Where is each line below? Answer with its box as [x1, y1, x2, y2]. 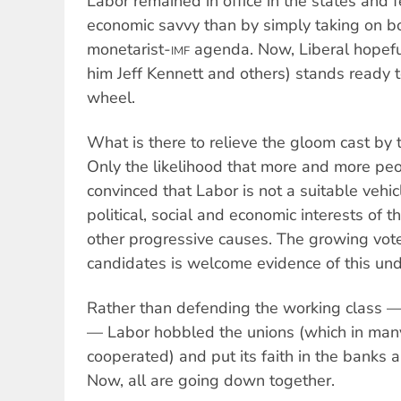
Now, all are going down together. [87, 370, 335, 392]
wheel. [87, 86, 135, 108]
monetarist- [87, 38, 171, 60]
